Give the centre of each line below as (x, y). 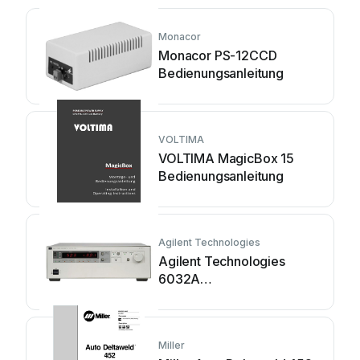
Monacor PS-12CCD (218, 55)
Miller (172, 345)
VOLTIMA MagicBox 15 (226, 158)
